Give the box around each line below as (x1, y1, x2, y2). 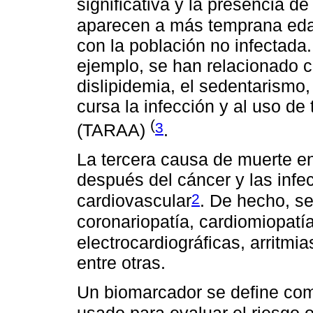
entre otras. (77, 253, 166, 273)
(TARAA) (77, 120, 150, 140)
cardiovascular (77, 191, 191, 211)
